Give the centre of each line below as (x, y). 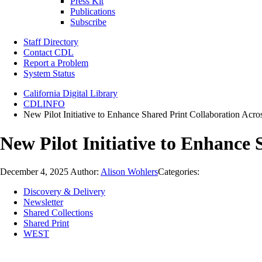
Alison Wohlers (129, 172)
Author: (85, 172)
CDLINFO (44, 104)
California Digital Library (70, 94)
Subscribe (88, 22)
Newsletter (43, 202)
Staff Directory (51, 42)
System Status (49, 74)
